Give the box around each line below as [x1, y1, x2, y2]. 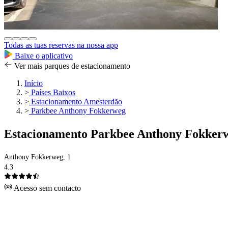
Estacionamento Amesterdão [29, 97, 122, 106]
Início [24, 79, 43, 88]
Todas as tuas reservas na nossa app [4, 41, 118, 50]
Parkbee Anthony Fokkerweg [29, 106, 126, 116]
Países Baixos [29, 88, 75, 97]
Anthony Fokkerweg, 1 [4, 153, 71, 161]
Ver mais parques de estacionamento [12, 62, 130, 71]
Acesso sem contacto [12, 184, 81, 193]
